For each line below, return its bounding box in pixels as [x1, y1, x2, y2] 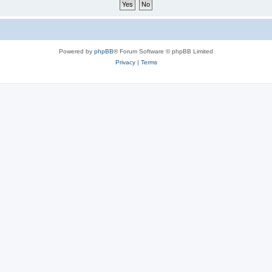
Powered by [59, 47, 94, 55]
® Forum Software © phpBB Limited [114, 47, 213, 55]
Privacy [115, 58, 135, 66]
